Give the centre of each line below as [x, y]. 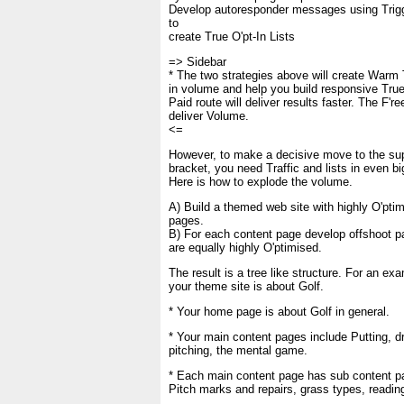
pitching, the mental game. [238, 350]
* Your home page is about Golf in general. [279, 312]
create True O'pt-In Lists [232, 37]
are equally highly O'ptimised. [245, 248]
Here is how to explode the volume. [261, 182]
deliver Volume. [209, 116]
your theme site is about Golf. [246, 286]
